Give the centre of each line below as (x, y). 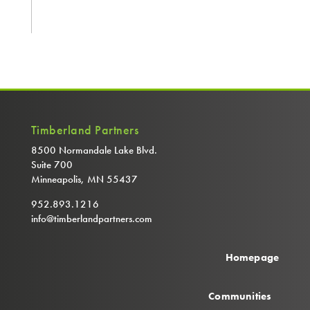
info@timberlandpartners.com (91, 218)
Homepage (252, 257)
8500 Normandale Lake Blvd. (94, 150)
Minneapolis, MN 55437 (84, 179)
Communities (240, 296)
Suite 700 (52, 164)
